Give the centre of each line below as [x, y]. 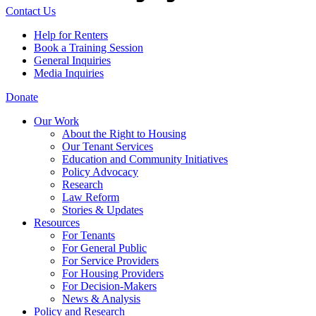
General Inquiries [72, 60]
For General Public [104, 248]
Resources [57, 222]
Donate [22, 97]
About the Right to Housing [124, 133]
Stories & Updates [103, 209]
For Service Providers [110, 260]
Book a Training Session [89, 47]
